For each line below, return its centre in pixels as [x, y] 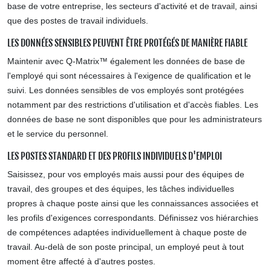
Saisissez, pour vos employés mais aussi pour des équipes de [126, 174]
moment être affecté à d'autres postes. [81, 261]
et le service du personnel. [58, 134]
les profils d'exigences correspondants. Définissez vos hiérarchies [133, 218]
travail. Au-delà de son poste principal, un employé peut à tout [126, 247]
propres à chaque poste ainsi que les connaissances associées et [133, 203]
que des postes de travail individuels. [78, 21]
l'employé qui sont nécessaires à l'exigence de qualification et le [129, 76]
